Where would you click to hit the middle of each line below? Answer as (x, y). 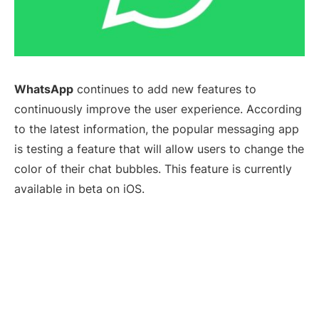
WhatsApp (44, 89)
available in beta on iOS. (79, 189)
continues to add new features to (165, 89)
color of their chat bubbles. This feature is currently (153, 169)
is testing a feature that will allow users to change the (159, 149)
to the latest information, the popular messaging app (157, 129)
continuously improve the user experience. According (158, 109)
